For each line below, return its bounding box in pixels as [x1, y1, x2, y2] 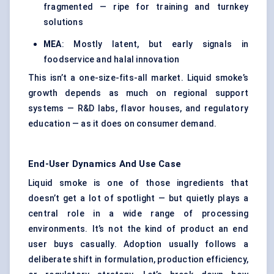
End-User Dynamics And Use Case [28, 158, 181, 170]
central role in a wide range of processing [28, 209, 248, 219]
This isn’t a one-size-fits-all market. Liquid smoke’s [28, 73, 248, 83]
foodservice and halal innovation [43, 54, 180, 65]
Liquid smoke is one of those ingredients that [28, 178, 248, 188]
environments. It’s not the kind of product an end [28, 224, 248, 234]
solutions [43, 17, 83, 28]
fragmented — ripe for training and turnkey [43, 2, 248, 12]
